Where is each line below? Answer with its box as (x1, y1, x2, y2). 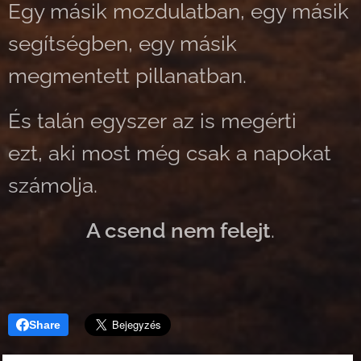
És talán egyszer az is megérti (8, 109, 297, 133)
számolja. (8, 173, 98, 197)
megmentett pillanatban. (8, 64, 247, 88)
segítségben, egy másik (8, 31, 237, 56)
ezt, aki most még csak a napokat (8, 141, 331, 165)
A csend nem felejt (86, 218, 271, 243)
